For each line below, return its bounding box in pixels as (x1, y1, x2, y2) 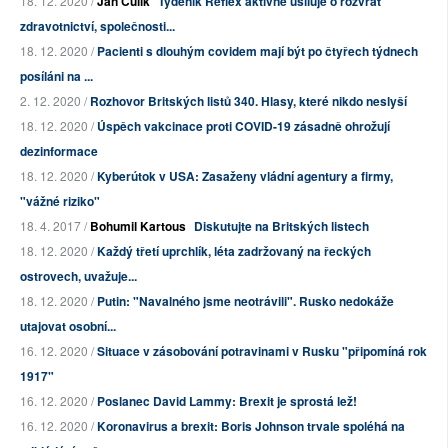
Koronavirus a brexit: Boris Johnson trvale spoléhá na (97, 417, 405, 436)
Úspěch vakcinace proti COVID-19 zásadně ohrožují (97, 117, 390, 136)
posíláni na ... (20, 67, 93, 86)
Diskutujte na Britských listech (194, 217, 369, 236)
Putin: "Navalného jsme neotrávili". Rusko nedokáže (97, 292, 394, 311)
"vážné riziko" (20, 192, 100, 211)
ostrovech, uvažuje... (20, 267, 137, 286)
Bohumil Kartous (90, 217, 186, 236)
